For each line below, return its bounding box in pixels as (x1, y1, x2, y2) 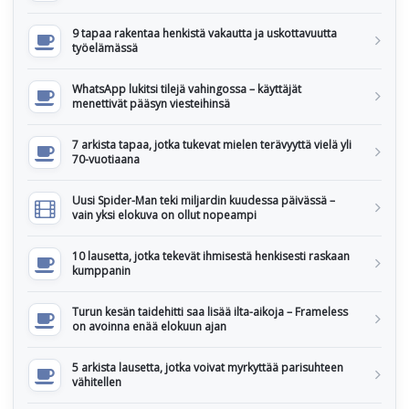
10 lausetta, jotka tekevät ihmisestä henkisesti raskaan (72, 248, 350, 265)
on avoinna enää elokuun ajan (72, 319, 226, 335)
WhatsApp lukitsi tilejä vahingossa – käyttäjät (72, 81, 301, 98)
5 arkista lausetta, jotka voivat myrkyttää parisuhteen (72, 360, 343, 376)
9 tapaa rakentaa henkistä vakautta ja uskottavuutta (72, 26, 337, 42)
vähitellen (72, 374, 121, 391)
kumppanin (72, 263, 131, 279)
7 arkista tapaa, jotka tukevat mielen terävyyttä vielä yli (72, 137, 351, 153)
